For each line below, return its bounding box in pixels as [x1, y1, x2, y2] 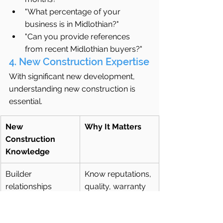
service [85, 194, 111, 204]
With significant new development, [9, 72, 137, 82]
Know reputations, [85, 169, 153, 179]
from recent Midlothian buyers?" [25, 44, 142, 54]
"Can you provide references [25, 32, 132, 42]
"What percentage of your [25, 7, 122, 17]
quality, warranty [85, 182, 148, 192]
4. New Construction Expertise [9, 56, 149, 68]
